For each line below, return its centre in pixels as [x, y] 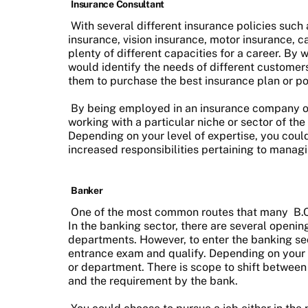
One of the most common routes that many [181, 212]
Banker [87, 190]
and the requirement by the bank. [154, 280]
